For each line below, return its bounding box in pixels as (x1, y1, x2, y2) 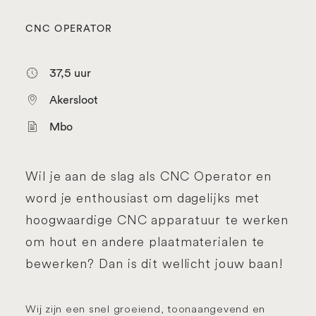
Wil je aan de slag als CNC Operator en (25, 168, 272, 184)
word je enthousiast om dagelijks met (25, 190, 260, 206)
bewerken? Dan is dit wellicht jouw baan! (25, 255, 284, 272)
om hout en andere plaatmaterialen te (25, 233, 265, 250)
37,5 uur (49, 66, 91, 80)
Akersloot (49, 92, 98, 107)
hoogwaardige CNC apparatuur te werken (25, 212, 289, 228)
